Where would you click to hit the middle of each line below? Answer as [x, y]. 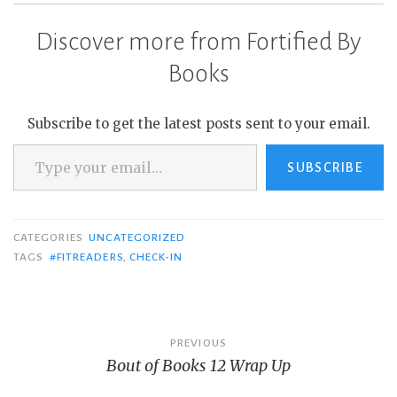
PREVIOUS [198, 343]
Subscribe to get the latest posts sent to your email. [198, 124]
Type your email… [37, 144]
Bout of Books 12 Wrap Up [198, 366]
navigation [75, 374]
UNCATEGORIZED [137, 238]
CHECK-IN [156, 257]
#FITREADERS [86, 257]
